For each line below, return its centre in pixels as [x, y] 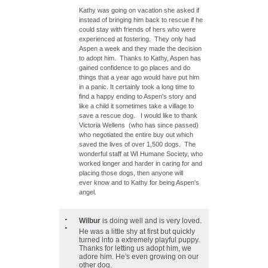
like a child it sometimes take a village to [136, 106]
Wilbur [90, 221]
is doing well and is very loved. [151, 221]
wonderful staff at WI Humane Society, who [141, 154]
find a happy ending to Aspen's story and [138, 96]
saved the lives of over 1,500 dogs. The [137, 144]
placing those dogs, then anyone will [131, 173]
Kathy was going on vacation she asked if [139, 10]
